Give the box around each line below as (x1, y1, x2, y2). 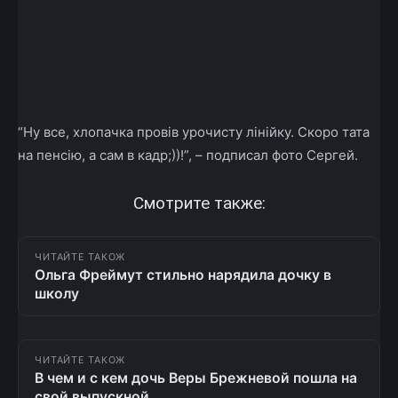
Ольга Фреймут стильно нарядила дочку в (35, 266, 331, 283)
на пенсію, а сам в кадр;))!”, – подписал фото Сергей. (18, 147, 358, 164)
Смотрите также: (132, 193, 266, 214)
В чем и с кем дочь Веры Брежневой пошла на (35, 369, 357, 386)
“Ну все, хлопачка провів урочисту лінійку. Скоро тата (18, 123, 370, 141)
